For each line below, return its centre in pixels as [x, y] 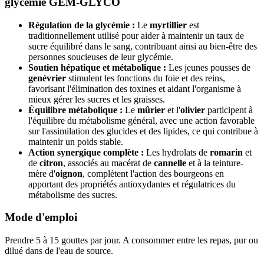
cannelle [170, 163]
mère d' [42, 173]
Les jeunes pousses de [208, 67]
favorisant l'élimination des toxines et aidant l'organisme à [135, 88]
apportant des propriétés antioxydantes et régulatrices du [132, 184]
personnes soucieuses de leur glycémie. [101, 57]
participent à [229, 110]
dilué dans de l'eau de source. [59, 251]
